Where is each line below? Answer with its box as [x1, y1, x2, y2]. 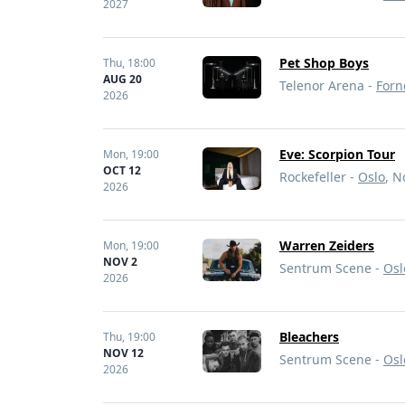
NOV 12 [103, 345, 144, 361]
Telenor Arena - [279, 77, 376, 94]
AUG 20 [103, 71, 142, 87]
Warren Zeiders [279, 237, 374, 254]
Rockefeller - [279, 168, 358, 185]
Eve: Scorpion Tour [279, 146, 395, 163]
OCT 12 [103, 163, 141, 178]
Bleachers [279, 328, 339, 345]
